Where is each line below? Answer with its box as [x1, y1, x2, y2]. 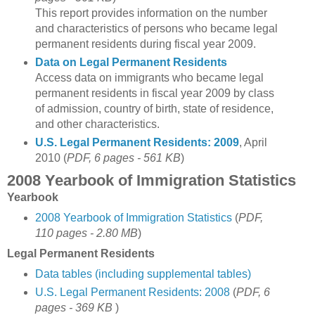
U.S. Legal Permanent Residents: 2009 [34, 136, 239, 148]
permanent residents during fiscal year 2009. [34, 37, 256, 50]
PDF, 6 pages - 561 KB [66, 151, 181, 164]
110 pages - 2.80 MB [34, 227, 138, 240]
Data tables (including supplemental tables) [34, 268, 251, 281]
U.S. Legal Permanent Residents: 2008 [34, 286, 230, 299]
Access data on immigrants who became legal [34, 71, 264, 84]
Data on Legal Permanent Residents [34, 56, 227, 68]
